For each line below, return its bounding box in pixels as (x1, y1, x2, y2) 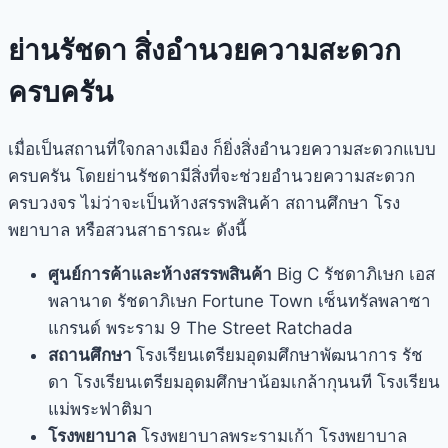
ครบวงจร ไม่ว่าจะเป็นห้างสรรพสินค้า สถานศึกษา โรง (8, 192, 400, 213)
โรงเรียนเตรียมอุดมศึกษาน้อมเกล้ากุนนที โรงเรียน (69, 371, 440, 392)
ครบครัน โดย (8, 165, 106, 186)
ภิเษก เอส (366, 263, 435, 284)
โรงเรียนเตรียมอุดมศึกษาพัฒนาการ (136, 344, 397, 365)
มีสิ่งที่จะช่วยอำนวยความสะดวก (180, 165, 415, 186)
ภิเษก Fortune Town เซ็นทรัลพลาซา (159, 290, 431, 311)
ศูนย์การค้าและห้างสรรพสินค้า (48, 263, 272, 284)
